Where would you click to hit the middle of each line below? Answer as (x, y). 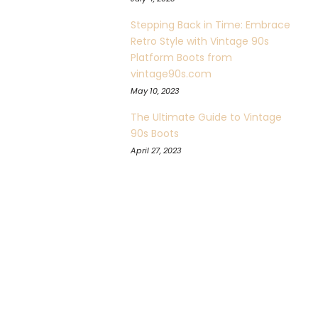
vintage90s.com (171, 74)
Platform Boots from (181, 57)
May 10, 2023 (155, 91)
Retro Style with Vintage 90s (200, 41)
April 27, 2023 (156, 150)
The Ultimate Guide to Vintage (206, 117)
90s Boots (155, 133)
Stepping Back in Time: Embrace (210, 25)
